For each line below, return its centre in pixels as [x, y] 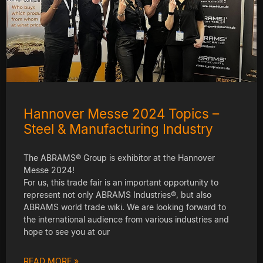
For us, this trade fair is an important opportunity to [121, 182]
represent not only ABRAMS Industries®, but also [117, 194]
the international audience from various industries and [126, 219]
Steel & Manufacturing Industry [118, 129]
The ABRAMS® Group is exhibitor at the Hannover [119, 157]
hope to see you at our [67, 231]
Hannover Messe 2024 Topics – [121, 113]
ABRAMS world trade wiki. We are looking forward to [125, 207]
